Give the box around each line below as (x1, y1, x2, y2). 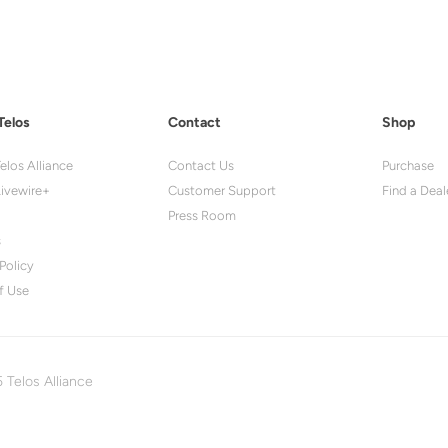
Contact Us (167, 157, 234, 173)
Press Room (167, 207, 236, 223)
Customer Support (167, 182, 276, 198)
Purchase (381, 157, 434, 173)
